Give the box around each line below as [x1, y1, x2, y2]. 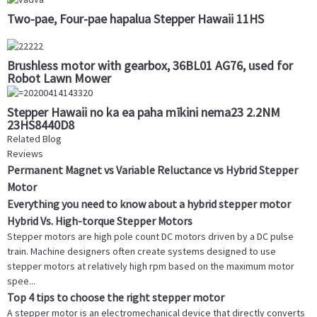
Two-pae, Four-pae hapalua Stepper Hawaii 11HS [7, 10, 264, 27]
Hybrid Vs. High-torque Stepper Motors [7, 214, 192, 229]
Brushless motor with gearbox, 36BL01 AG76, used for [7, 57, 293, 74]
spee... [7, 275, 35, 288]
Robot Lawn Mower [7, 70, 111, 87]
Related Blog [7, 132, 62, 146]
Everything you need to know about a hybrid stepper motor [7, 197, 291, 212]
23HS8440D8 [7, 117, 74, 134]
